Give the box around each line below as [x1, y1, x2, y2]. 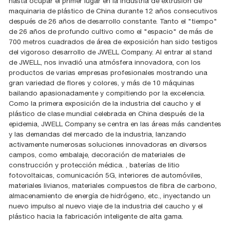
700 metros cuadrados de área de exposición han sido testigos [9, 37, 218, 46]
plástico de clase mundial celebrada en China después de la [9, 109, 204, 118]
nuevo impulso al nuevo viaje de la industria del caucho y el [9, 202, 203, 210]
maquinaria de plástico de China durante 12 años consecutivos [9, 7, 218, 15]
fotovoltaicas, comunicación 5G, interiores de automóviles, [9, 171, 202, 180]
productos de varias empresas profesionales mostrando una [9, 68, 207, 77]
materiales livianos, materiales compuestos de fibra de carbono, [9, 181, 217, 190]
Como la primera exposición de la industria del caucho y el [9, 99, 201, 108]
